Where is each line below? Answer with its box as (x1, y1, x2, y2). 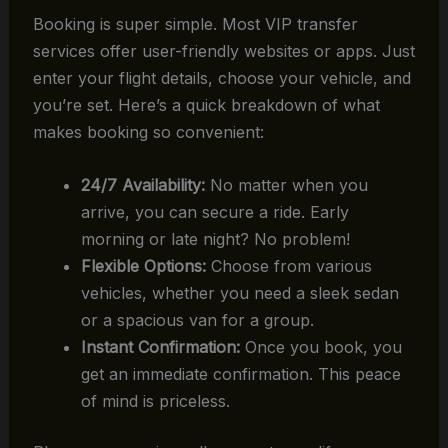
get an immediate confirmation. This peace (80, 363, 401, 384)
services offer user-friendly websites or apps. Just (32, 40, 415, 61)
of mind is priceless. (80, 390, 230, 411)
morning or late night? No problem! (80, 228, 350, 249)
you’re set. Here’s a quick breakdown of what (32, 94, 380, 115)
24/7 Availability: (80, 174, 205, 195)
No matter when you (204, 174, 368, 195)
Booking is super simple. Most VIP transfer (32, 13, 358, 34)
